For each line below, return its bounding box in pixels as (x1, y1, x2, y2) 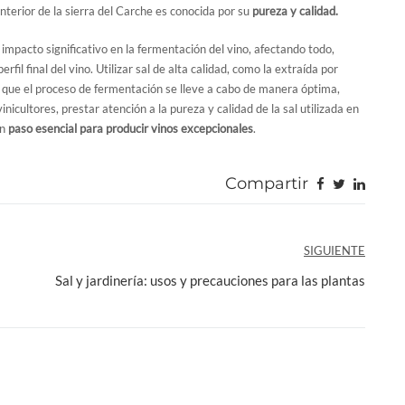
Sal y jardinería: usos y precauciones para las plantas (55, 271, 365, 288)
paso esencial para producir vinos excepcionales (8, 120, 253, 136)
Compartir (225, 173, 308, 193)
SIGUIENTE (304, 242, 365, 258)
